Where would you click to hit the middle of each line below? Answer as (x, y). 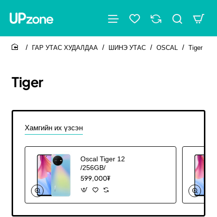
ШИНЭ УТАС (127, 47)
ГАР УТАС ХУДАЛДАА (65, 47)
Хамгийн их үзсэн (54, 128)
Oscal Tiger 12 (103, 159)
